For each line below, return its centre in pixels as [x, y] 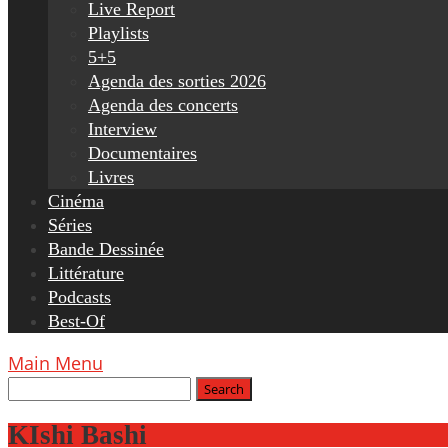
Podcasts [79, 297]
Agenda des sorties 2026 [177, 81]
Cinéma [76, 201]
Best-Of [76, 321]
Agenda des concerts [163, 105]
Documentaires [142, 153]
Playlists [118, 33]
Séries [70, 225]
